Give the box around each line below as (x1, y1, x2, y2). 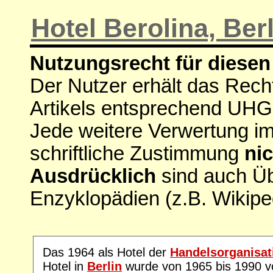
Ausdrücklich (30, 165, 156, 187)
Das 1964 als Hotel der (43, 245, 170, 259)
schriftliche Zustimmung (30, 142, 244, 165)
